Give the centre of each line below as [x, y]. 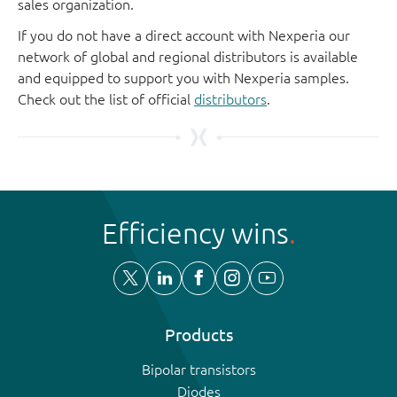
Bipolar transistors [198, 370]
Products [198, 335]
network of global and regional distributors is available [188, 56]
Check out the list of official [106, 99]
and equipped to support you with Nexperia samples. [183, 78]
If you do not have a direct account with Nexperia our [184, 35]
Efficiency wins [195, 232]
